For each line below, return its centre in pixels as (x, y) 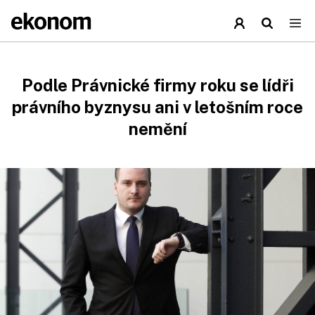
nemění (157, 129)
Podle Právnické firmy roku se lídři (157, 85)
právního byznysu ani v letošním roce (157, 107)
